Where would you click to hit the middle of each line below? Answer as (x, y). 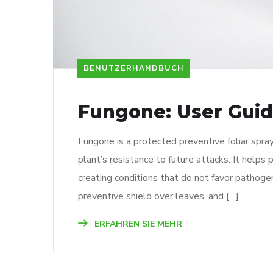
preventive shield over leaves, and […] (158, 197)
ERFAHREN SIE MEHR (137, 224)
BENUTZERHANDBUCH (134, 68)
